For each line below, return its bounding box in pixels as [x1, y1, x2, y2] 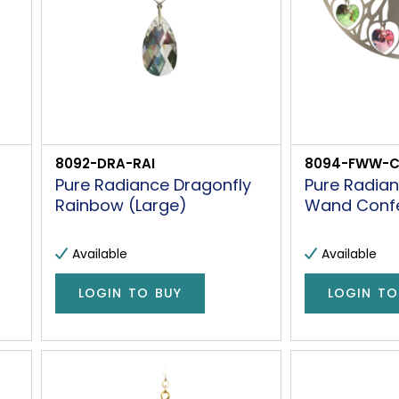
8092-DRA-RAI [55, 153, 156, 173]
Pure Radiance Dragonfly [55, 173, 252, 196]
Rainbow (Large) [55, 193, 188, 216]
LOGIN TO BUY [78, 284, 183, 303]
